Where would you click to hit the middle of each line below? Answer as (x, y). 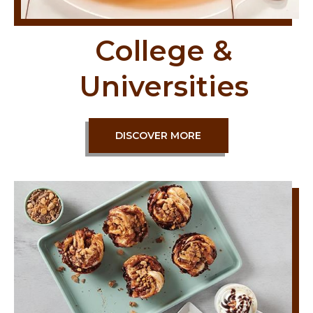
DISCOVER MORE (158, 136)
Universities (163, 87)
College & (163, 51)
